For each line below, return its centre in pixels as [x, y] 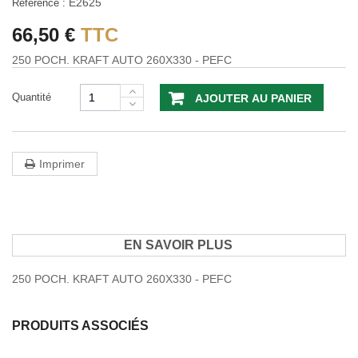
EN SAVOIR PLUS [178, 245]
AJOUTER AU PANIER [253, 98]
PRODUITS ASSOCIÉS [80, 326]
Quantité [32, 97]
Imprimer [62, 164]
